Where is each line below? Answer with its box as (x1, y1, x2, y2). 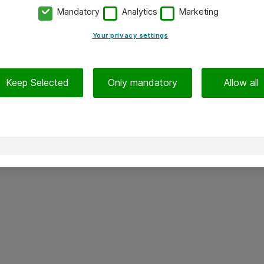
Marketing (179, 6, 219, 16)
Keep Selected (6, 77, 69, 89)
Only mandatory (108, 77, 177, 89)
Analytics (121, 6, 157, 16)
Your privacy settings (92, 31, 169, 40)
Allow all (224, 77, 259, 89)
